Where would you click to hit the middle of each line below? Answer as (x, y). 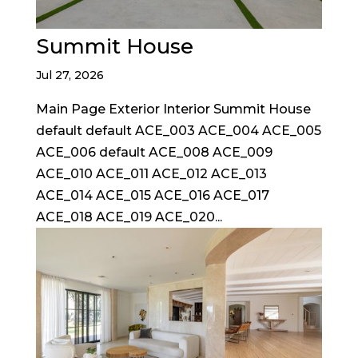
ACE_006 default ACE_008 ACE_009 (154, 152)
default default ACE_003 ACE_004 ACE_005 (178, 130)
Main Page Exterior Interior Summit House (173, 109)
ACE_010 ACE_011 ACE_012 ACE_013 (151, 173)
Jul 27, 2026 (70, 75)
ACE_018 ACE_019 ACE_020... (129, 217)
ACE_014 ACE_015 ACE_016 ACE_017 (152, 195)
